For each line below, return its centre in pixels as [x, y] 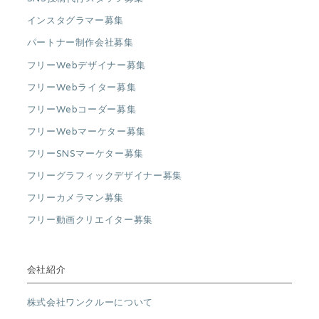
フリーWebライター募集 [82, 87]
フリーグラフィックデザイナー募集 [104, 176]
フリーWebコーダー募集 [82, 109]
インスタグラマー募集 [75, 21]
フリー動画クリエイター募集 [90, 220]
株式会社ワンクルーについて [90, 303]
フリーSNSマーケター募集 [85, 154]
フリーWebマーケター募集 [86, 131]
